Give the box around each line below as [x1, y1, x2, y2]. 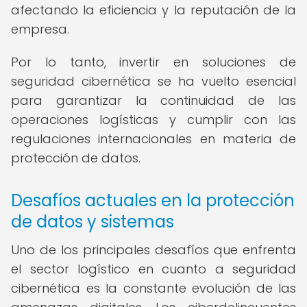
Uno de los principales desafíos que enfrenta [11, 241, 296, 258]
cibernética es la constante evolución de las [11, 280, 296, 297]
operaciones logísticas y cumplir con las [11, 111, 296, 128]
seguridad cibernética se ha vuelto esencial [11, 73, 296, 90]
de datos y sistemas [11, 210, 174, 233]
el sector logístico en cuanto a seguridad [11, 260, 296, 278]
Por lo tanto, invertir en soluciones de [11, 53, 296, 71]
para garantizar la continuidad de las [11, 92, 296, 109]
